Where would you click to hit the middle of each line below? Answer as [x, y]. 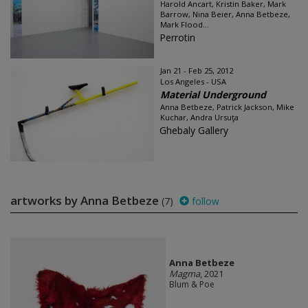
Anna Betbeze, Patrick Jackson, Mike [227, 107]
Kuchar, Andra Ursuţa [199, 117]
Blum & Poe [191, 285]
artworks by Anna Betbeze [86, 200]
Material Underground [213, 95]
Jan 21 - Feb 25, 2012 [197, 70]
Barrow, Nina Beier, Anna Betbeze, [225, 14]
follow [204, 201]
